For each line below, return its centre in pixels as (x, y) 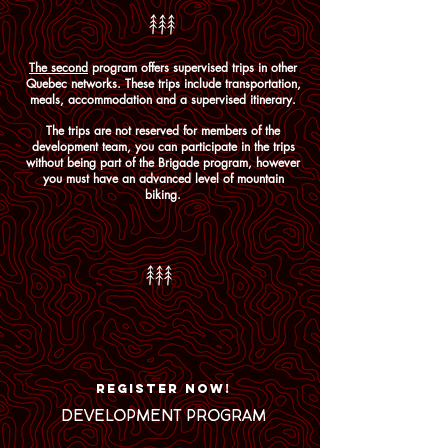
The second (58, 67)
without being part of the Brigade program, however (163, 162)
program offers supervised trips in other (192, 67)
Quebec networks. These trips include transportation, (163, 83)
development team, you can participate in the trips (163, 146)
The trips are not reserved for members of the (163, 130)
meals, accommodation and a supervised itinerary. (163, 99)
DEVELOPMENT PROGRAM (163, 416)
